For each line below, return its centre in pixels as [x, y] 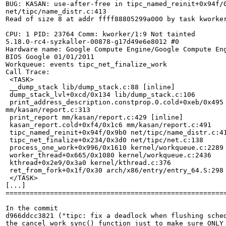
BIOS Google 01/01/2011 [50, 56]
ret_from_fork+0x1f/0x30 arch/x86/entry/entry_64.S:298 [115, 170]
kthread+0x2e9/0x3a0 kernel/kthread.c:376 [88, 162]
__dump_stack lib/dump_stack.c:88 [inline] [90, 87]
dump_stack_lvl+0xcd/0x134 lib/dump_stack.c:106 [100, 94]
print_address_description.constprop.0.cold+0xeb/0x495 [115, 102]
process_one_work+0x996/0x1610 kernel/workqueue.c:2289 [115, 147]
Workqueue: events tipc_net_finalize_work [86, 64]
